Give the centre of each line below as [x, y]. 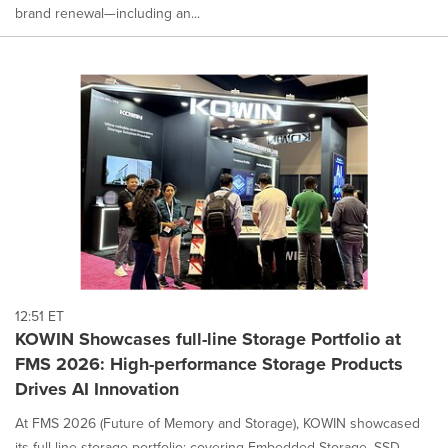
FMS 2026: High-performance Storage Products [209, 364]
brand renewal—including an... [107, 13]
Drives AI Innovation [97, 389]
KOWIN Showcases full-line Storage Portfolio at [208, 339]
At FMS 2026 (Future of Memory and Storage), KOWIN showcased [217, 424]
